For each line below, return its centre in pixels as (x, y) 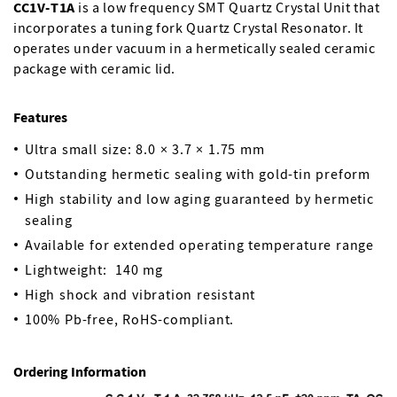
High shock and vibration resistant (140, 294)
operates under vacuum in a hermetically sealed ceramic (195, 48)
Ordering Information (80, 371)
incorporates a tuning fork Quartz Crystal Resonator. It (189, 27)
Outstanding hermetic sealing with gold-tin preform (198, 174)
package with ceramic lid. (95, 68)
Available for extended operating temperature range (199, 245)
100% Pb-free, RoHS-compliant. (130, 319)
